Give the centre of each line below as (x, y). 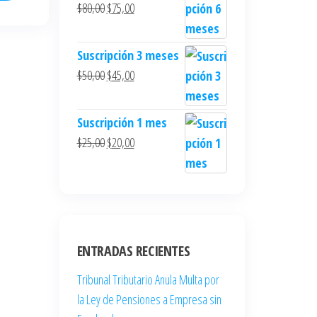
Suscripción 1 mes (122, 122)
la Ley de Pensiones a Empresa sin (149, 299)
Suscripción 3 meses (128, 55)
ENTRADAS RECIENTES (133, 251)
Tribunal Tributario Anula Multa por (148, 279)
